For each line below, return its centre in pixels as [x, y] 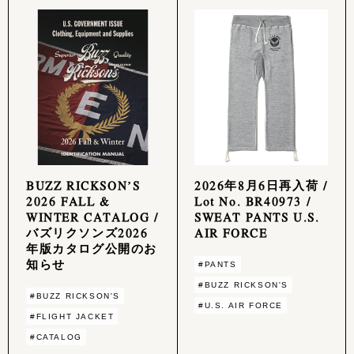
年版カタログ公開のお [92, 249]
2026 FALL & [68, 201]
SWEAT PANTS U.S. [257, 217]
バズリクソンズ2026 [87, 233]
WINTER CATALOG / [92, 217]
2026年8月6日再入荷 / [261, 185]
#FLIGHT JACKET [72, 317]
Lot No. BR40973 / [253, 201]
